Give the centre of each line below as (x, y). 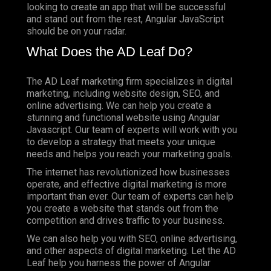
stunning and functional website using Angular (123, 118)
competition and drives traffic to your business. (127, 221)
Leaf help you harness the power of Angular (119, 263)
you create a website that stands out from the (122, 209)
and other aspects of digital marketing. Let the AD (131, 251)
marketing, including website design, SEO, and (123, 94)
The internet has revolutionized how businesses (128, 172)
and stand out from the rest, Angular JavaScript (125, 19)
